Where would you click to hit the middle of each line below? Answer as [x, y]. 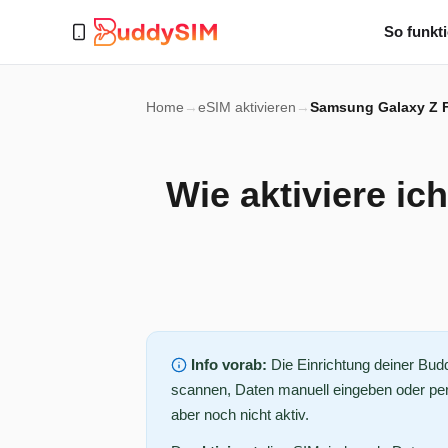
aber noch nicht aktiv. [240, 414]
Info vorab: [226, 364]
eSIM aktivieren [247, 107]
